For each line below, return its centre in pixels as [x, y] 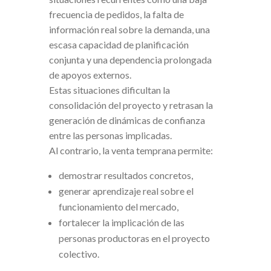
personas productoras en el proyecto [134, 238]
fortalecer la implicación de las [121, 223]
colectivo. [79, 254]
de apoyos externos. [90, 75]
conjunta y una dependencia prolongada [130, 60]
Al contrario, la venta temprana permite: [131, 151]
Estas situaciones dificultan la [109, 90]
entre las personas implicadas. [110, 135]
